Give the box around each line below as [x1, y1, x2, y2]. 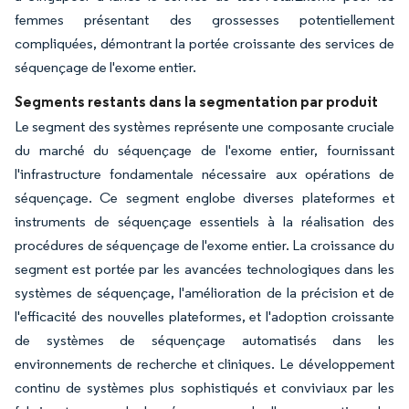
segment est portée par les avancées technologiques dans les [15, 259, 394, 278]
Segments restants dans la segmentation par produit [15, 91, 378, 110]
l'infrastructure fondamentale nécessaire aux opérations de [15, 164, 394, 183]
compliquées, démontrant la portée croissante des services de [15, 34, 394, 52]
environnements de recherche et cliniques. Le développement [15, 354, 394, 372]
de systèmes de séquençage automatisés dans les [15, 330, 394, 349]
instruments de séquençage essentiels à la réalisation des [15, 212, 394, 230]
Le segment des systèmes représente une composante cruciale [15, 117, 394, 135]
